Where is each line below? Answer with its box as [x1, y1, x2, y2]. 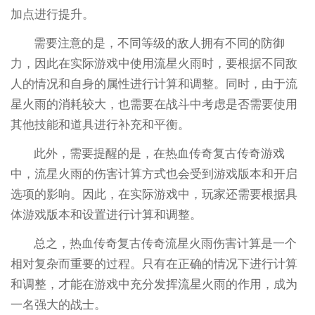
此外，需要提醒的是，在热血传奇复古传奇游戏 [34, 147, 285, 161]
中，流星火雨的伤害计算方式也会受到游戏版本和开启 [10, 167, 297, 181]
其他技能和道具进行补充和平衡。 [10, 118, 190, 132]
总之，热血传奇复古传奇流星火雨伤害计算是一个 [34, 237, 297, 251]
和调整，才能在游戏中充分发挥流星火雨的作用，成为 [10, 278, 297, 292]
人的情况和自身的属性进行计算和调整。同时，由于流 [10, 77, 297, 91]
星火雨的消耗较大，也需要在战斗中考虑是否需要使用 [10, 98, 297, 112]
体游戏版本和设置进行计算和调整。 [10, 208, 202, 222]
